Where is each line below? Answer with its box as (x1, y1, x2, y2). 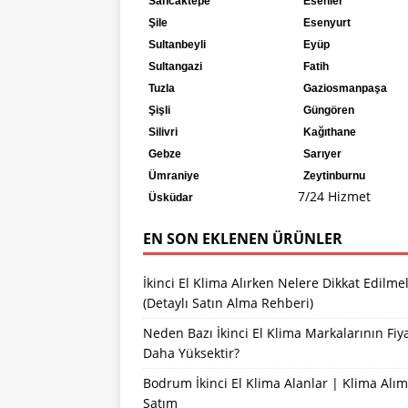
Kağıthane (302, 125, 356, 138)
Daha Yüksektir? (143, 343, 240, 362)
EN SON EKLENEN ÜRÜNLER (143, 228, 342, 249)
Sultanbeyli (148, 37, 206, 51)
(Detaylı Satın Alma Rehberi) (143, 293, 313, 311)
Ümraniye (148, 168, 199, 182)
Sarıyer (302, 147, 342, 160)
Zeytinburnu (302, 168, 365, 182)
